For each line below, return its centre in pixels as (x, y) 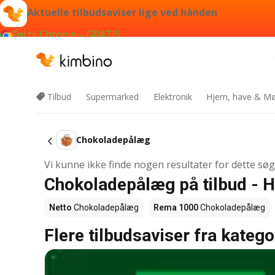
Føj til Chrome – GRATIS (67, 34)
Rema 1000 (176, 207)
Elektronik (172, 97)
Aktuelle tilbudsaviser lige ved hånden (122, 13)
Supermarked (112, 97)
